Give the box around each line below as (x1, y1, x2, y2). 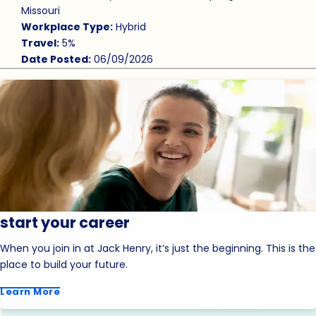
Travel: (20, 36, 59, 51)
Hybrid (112, 20, 146, 35)
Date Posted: (20, 52, 91, 67)
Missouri (20, 4, 60, 18)
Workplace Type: (20, 20, 113, 35)
